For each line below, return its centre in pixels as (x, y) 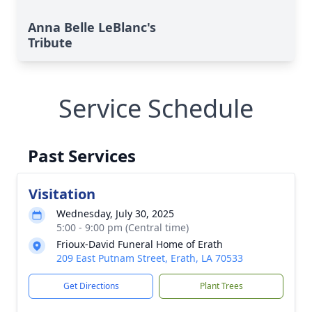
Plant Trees (221, 286)
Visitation (62, 194)
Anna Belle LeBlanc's (92, 27)
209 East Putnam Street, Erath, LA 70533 (150, 258)
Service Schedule (156, 108)
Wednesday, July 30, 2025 (115, 213)
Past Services (82, 156)
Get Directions (91, 286)
